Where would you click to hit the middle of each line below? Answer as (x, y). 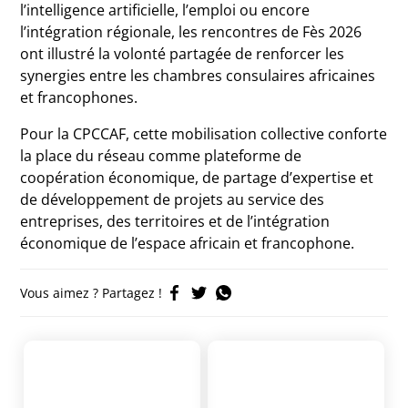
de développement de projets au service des (173, 199)
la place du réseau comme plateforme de (161, 156)
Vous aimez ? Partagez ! (92, 293)
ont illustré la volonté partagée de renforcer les (183, 54)
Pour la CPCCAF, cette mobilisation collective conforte (204, 134)
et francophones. (79, 97)
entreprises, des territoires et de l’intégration (175, 221)
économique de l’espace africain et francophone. (188, 243)
